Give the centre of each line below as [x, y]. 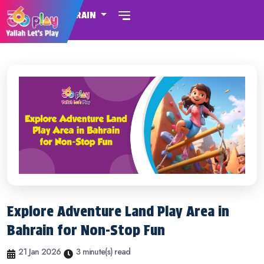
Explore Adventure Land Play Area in [118, 211]
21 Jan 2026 [40, 251]
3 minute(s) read [103, 251]
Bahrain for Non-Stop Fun [86, 230]
